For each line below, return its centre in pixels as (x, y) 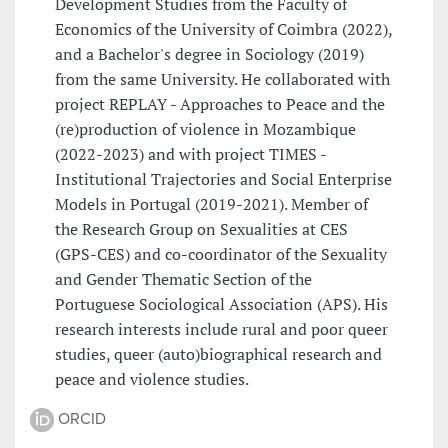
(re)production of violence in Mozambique (205, 129)
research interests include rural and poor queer (221, 329)
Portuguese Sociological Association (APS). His (221, 304)
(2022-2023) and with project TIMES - (190, 154)
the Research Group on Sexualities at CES (201, 229)
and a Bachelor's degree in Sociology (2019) (209, 54)
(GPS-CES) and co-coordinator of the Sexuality (221, 254)
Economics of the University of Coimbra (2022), (223, 29)
